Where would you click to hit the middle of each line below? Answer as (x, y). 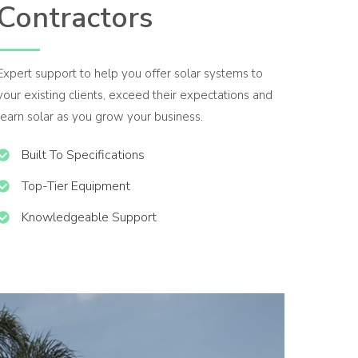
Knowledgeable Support (89, 217)
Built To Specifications (83, 155)
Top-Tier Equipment (76, 186)
